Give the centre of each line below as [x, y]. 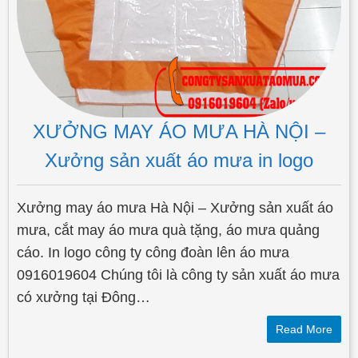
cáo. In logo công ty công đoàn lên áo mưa [153, 253]
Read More [304, 330]
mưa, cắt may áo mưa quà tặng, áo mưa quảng [168, 231]
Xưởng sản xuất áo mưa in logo [179, 161]
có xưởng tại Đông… [84, 298]
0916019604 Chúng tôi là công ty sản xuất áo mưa [178, 275]
